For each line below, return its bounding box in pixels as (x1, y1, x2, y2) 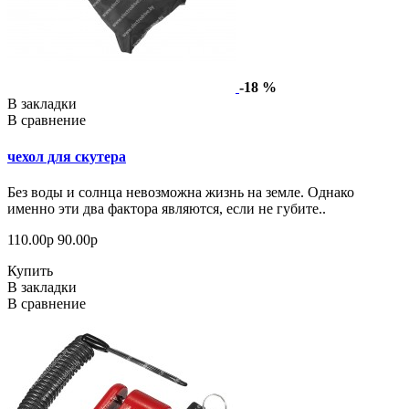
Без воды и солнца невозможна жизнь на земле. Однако (7, 184, 354, 200)
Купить (7, 262, 53, 278)
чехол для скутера (7, 148, 126, 164)
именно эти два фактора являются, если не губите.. (7, 200, 326, 216)
